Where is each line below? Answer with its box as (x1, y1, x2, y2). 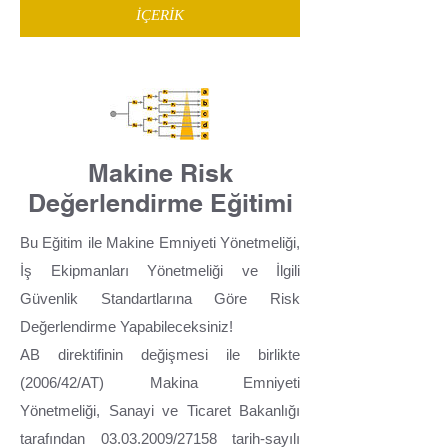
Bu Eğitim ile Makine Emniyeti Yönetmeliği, (20, 233, 300, 251)
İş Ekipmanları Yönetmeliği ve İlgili (20, 261, 300, 279)
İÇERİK (136, 6, 184, 23)
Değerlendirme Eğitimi (27, 188, 293, 219)
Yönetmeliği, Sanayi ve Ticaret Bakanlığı (20, 401, 300, 419)
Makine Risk (87, 158, 233, 189)
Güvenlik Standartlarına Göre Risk (20, 289, 300, 307)
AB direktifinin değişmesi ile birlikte (20, 345, 300, 363)
